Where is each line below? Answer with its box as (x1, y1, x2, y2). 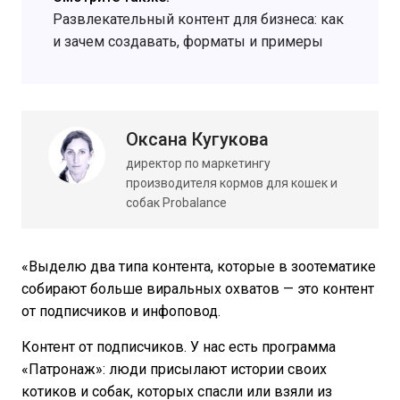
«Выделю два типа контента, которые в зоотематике (21, 258, 376, 276)
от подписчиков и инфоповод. (21, 303, 221, 321)
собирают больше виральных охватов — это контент (21, 280, 374, 298)
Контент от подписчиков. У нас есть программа (21, 338, 336, 356)
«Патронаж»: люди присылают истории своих (21, 361, 327, 379)
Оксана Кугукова (126, 129, 269, 151)
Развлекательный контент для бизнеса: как (53, 11, 344, 29)
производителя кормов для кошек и (126, 176, 337, 191)
